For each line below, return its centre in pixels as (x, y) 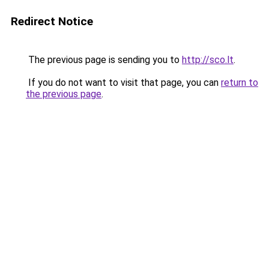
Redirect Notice (52, 21)
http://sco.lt (208, 60)
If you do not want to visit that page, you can (123, 83)
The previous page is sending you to (104, 60)
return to (240, 83)
